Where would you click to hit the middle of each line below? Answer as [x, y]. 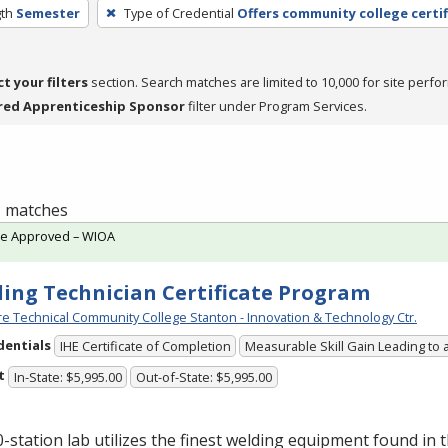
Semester [47, 12]
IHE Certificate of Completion [145, 346]
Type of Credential [178, 12]
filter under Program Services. [276, 105]
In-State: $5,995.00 [67, 376]
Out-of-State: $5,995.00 [204, 376]
